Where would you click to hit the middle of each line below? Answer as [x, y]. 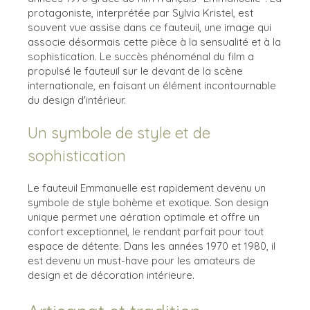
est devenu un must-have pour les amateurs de [142, 260]
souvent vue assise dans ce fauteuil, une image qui [149, 27]
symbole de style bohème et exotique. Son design [148, 202]
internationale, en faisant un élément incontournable [152, 85]
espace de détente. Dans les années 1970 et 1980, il [152, 246]
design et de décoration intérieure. [111, 275]
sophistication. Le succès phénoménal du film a [141, 56]
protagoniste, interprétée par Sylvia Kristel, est [140, 12]
